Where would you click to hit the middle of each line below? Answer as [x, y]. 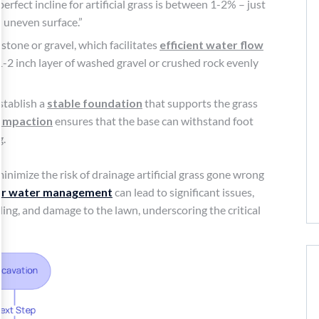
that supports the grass [200, 103]
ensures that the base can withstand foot [153, 120]
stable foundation [95, 103]
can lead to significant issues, [183, 192]
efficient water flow [211, 44]
